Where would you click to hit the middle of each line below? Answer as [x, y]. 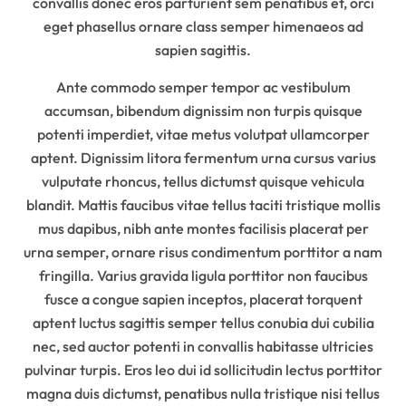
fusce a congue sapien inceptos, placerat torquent [203, 299]
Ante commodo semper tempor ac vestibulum [203, 87]
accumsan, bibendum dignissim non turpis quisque [203, 110]
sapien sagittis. [203, 49]
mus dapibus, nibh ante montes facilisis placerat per [203, 228]
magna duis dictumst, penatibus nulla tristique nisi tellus [203, 393]
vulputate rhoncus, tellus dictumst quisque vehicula [203, 181]
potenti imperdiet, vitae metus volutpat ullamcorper [203, 134]
